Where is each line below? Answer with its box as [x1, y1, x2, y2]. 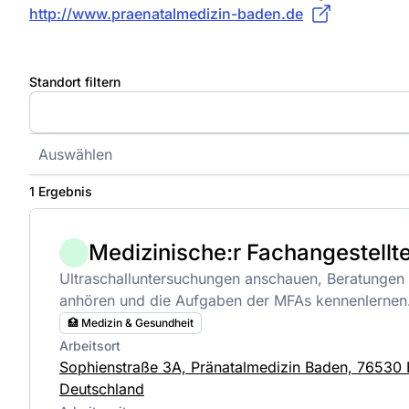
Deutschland [59, 380, 144, 399]
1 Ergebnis [29, 183, 92, 199]
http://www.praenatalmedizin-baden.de [29, 5, 303, 24]
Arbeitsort [59, 338, 121, 354]
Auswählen [38, 144, 112, 163]
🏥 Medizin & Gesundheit [68, 316, 194, 330]
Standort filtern [29, 73, 121, 89]
